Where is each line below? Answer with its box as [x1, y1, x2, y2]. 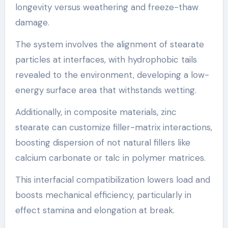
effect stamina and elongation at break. [15, 205, 175, 216]
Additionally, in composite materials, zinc [15, 106, 177, 118]
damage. [15, 17, 49, 28]
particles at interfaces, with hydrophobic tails [15, 54, 197, 66]
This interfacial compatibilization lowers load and [15, 174, 210, 186]
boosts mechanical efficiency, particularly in [15, 189, 191, 201]
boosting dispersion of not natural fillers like [15, 137, 190, 149]
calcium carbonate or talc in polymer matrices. [15, 152, 206, 164]
